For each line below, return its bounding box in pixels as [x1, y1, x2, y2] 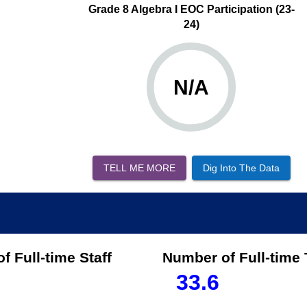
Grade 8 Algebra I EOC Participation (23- [88, 3, 295, 15]
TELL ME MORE [103, 162, 175, 173]
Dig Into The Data [202, 162, 280, 173]
